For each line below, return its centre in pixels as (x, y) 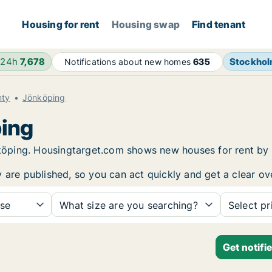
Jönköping (44, 97)
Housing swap (146, 24)
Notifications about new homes (129, 62)
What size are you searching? (129, 205)
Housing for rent (61, 24)
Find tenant (219, 24)
